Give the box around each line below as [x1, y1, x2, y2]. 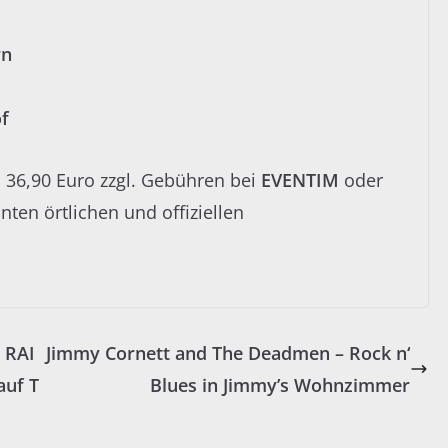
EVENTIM [261, 168, 339, 193]
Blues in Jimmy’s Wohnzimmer [150, 373, 411, 398]
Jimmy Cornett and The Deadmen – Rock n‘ [46, 341, 411, 366]
